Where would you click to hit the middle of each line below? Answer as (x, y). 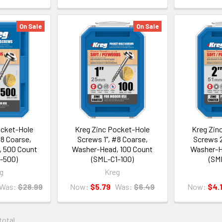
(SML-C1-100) (112, 159)
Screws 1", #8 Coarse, (112, 139)
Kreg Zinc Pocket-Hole (112, 129)
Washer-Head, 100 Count (112, 149)
